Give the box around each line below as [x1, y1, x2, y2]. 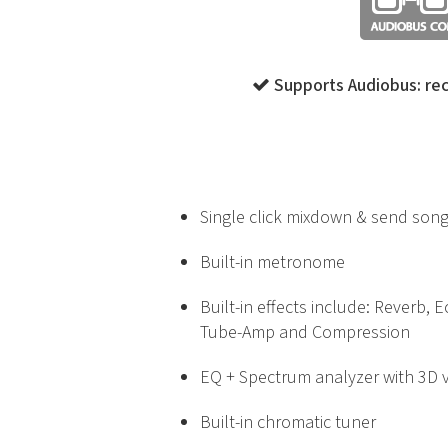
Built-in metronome [200, 250, 345, 276]
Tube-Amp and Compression [200, 320, 410, 346]
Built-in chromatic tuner [200, 410, 376, 436]
